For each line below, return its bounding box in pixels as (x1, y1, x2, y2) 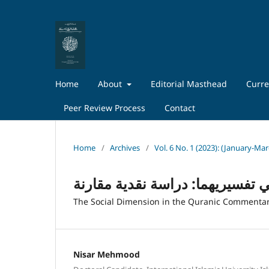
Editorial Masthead (150, 77, 227, 89)
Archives (110, 142, 140, 153)
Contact (165, 101, 195, 113)
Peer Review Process (64, 101, 145, 113)
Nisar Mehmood (73, 248, 140, 260)
